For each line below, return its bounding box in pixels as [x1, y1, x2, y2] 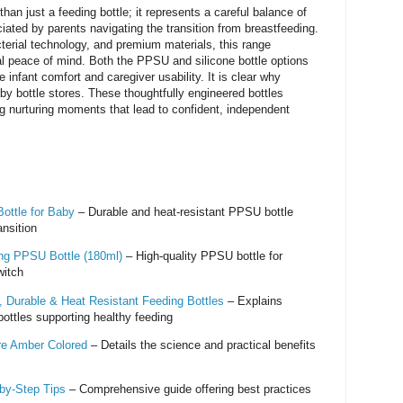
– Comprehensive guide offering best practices [66, 382, 311, 397]
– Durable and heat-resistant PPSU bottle [75, 205, 293, 219]
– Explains [224, 293, 282, 308]
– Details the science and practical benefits [87, 337, 316, 352]
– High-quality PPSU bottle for [122, 249, 282, 264]
